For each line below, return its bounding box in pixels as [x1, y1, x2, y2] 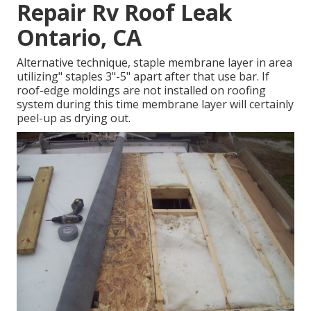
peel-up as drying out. [17, 110, 131, 126]
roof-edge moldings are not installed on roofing [17, 83, 266, 99]
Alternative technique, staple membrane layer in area [17, 55, 292, 71]
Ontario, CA [17, 22, 142, 53]
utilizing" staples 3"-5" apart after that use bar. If [17, 69, 269, 85]
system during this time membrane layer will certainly [17, 96, 294, 112]
